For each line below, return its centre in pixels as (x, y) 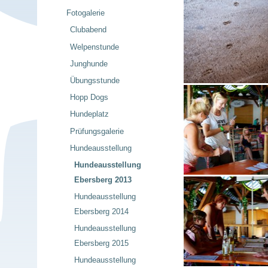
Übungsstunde (95, 80)
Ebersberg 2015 (101, 243)
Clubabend (89, 30)
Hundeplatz (90, 114)
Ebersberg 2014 (101, 212)
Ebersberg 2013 (103, 179)
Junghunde (89, 63)
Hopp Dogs (89, 98)
